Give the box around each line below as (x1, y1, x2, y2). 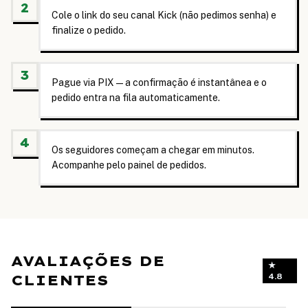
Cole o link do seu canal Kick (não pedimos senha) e (52, 10, 276, 21)
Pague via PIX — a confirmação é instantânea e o (52, 77, 267, 88)
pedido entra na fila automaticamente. (52, 92, 220, 103)
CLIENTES (11, 272, 109, 289)
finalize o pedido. (52, 25, 126, 36)
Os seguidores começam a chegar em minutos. (52, 144, 254, 155)
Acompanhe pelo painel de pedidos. (52, 159, 206, 170)
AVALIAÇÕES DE (11, 252, 165, 269)
